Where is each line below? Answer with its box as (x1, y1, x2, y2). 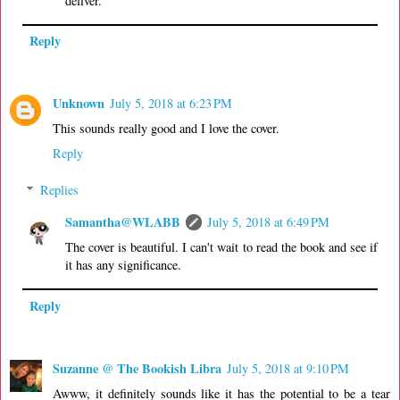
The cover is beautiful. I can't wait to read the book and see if (65, 238, 378, 256)
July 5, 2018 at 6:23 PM (110, 94, 232, 112)
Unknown (53, 93, 104, 112)
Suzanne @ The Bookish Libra (53, 358, 221, 378)
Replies (40, 181, 79, 199)
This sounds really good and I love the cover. (53, 119, 279, 137)
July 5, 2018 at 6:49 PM (207, 213, 330, 231)
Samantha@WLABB (65, 212, 181, 232)
